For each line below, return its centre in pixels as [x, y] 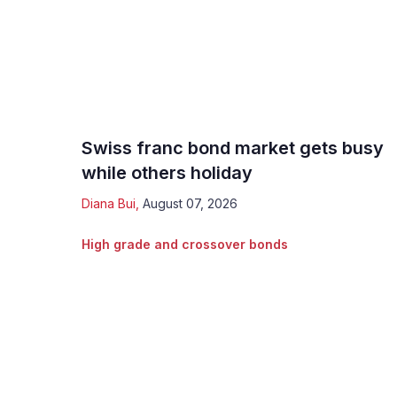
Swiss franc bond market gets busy [233, 148]
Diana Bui [109, 203]
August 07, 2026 [190, 203]
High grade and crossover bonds [185, 244]
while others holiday [167, 172]
